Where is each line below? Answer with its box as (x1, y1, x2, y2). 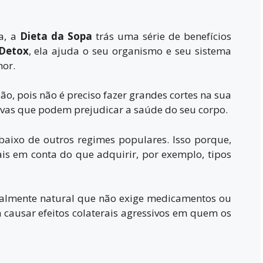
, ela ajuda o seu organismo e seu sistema (28, 43, 231, 58)
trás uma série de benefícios (92, 29, 231, 43)
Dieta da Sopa (19, 29, 92, 43)
